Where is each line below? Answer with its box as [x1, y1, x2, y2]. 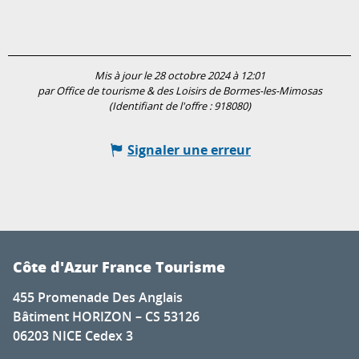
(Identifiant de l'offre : [108, 99, 214, 114]
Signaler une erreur [127, 141, 251, 159]
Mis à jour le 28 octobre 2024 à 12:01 [94, 69, 265, 83]
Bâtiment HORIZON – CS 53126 [13, 308, 200, 326]
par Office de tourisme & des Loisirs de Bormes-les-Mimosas [37, 84, 322, 99]
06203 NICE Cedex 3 [13, 327, 133, 345]
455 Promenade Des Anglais [13, 288, 183, 307]
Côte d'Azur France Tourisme [13, 256, 225, 278]
